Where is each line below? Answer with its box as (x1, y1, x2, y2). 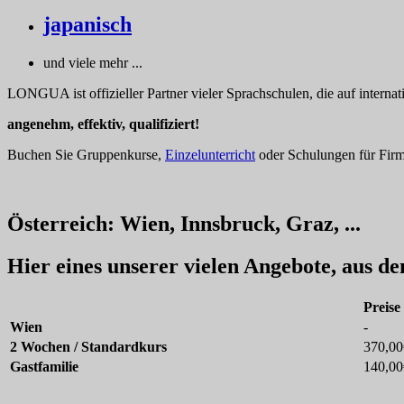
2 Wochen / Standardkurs (10, 339, 167, 355)
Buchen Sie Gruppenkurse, (7, 147, 165, 163)
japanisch (43, 13, 132, 37)
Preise (363, 299, 400, 316)
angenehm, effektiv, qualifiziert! (7, 116, 199, 133)
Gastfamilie (10, 359, 78, 375)
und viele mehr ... (43, 55, 142, 71)
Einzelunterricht (165, 147, 255, 163)
